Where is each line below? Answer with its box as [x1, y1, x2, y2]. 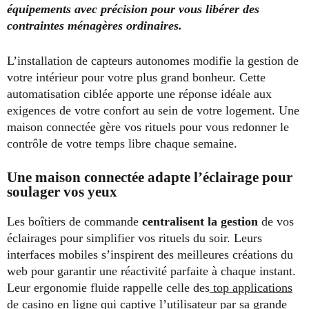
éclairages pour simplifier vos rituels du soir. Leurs [7, 231, 262, 246]
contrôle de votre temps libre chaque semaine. [7, 137, 237, 151]
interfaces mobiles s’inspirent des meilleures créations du [7, 248, 293, 262]
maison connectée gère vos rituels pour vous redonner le [7, 120, 289, 134]
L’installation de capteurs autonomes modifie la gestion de [7, 54, 299, 68]
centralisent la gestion [142, 215, 258, 229]
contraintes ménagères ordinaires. [7, 19, 182, 33]
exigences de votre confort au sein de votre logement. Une [7, 103, 299, 118]
